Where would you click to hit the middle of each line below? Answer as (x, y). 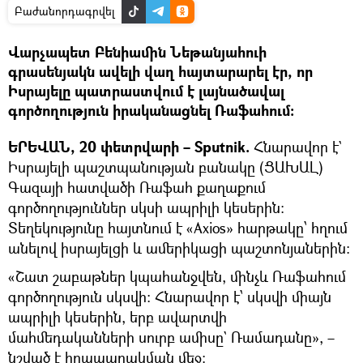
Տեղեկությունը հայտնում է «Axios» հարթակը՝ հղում (178, 228)
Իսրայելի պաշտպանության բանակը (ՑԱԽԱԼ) (166, 167)
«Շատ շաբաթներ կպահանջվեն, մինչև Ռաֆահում (177, 277)
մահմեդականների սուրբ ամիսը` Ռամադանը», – (171, 337)
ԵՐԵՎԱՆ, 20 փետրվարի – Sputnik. (131, 147)
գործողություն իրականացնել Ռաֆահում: (151, 111)
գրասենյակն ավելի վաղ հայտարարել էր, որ (160, 72)
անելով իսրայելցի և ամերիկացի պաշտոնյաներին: (179, 248)
